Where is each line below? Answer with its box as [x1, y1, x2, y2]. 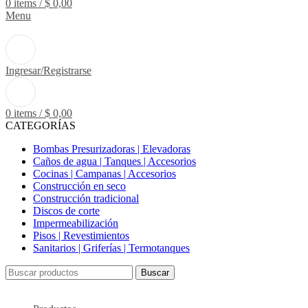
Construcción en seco [33, 180, 126, 192]
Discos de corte [33, 205, 100, 217]
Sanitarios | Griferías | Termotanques [33, 242, 190, 254]
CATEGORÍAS [5, 120, 76, 131]
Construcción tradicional [33, 192, 139, 204]
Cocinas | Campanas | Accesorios [33, 168, 176, 179]
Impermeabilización [33, 217, 118, 229]
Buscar [141, 267, 169, 278]
